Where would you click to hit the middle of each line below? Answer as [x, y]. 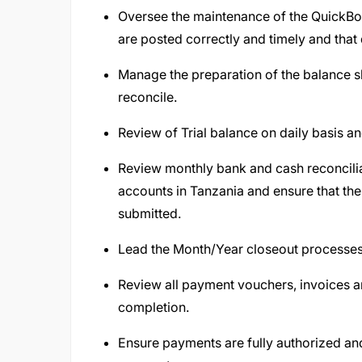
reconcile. [149, 97]
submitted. [151, 213]
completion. [157, 307]
